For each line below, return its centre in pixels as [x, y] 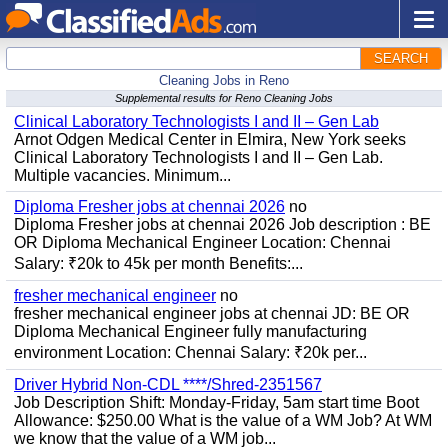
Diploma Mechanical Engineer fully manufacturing [190, 331]
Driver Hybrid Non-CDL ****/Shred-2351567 [168, 384]
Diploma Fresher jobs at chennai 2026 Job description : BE [222, 224]
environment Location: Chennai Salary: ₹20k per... [190, 352]
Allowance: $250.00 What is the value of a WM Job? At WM [223, 420]
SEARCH [401, 58]
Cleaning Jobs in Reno [224, 80]
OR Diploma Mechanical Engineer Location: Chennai [202, 242]
